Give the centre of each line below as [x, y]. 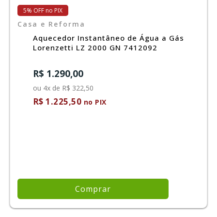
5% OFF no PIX [43, 10]
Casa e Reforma [51, 24]
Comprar [93, 189]
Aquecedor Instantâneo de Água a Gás [108, 38]
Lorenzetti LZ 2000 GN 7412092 [95, 47]
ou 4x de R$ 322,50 [63, 88]
